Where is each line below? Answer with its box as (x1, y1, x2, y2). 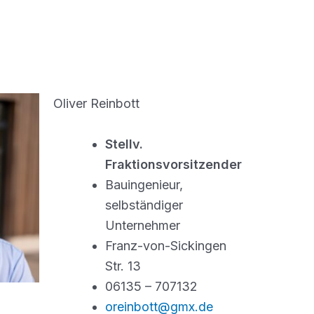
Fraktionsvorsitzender (105, 156, 242, 172)
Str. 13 (105, 258, 141, 273)
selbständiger (105, 197, 183, 212)
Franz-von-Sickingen (105, 238, 226, 253)
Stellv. (105, 136, 143, 151)
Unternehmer (105, 217, 180, 233)
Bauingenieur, (105, 177, 183, 192)
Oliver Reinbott (53, 96, 139, 111)
